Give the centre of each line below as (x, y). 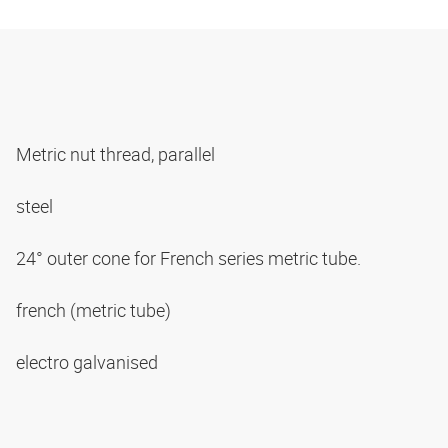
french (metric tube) (95, 310)
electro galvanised (89, 362)
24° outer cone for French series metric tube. (190, 258)
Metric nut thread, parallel (117, 154)
